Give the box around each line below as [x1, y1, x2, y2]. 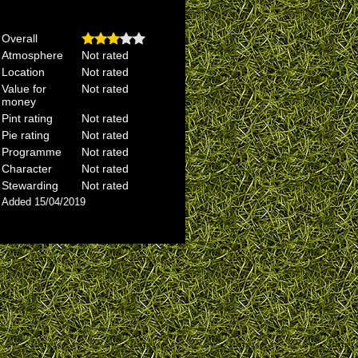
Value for [2, 82, 46, 95]
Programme [2, 145, 62, 158]
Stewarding [2, 179, 58, 192]
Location [2, 66, 45, 78]
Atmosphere [2, 49, 63, 62]
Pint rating [2, 112, 53, 125]
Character [2, 162, 52, 175]
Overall [2, 32, 38, 45]
